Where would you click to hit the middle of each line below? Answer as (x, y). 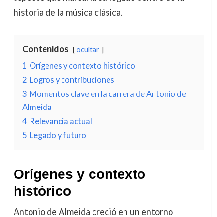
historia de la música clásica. (68, 12)
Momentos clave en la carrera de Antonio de (108, 93)
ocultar (88, 49)
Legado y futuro (58, 135)
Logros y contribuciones (72, 79)
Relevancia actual (61, 121)
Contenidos (45, 49)
